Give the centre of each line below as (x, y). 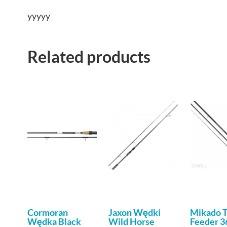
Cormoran (48, 212)
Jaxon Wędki (135, 212)
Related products (89, 56)
